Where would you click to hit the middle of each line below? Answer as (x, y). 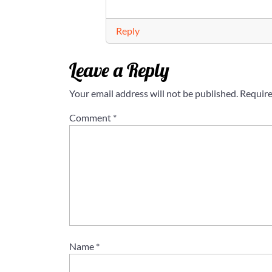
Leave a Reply (119, 70)
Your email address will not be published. (154, 93)
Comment (91, 118)
